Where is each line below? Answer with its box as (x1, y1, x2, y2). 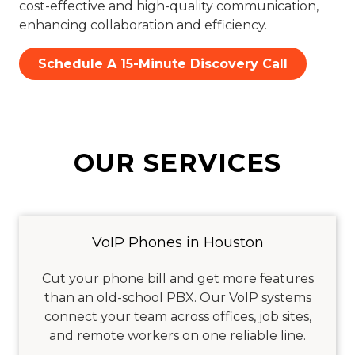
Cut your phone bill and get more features (41, 270, 314, 286)
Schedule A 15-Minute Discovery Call (38, 55, 288, 71)
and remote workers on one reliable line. (49, 327, 306, 343)
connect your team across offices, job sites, (44, 308, 311, 324)
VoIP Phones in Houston (91, 233, 264, 251)
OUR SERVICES (74, 147, 281, 178)
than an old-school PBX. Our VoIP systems (44, 289, 311, 305)
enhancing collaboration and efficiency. (19, 17, 267, 33)
